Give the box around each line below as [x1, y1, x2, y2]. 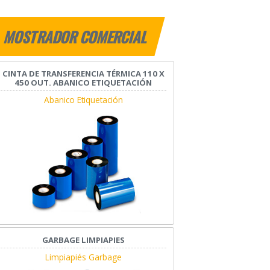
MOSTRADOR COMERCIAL [2, 26, 151, 48]
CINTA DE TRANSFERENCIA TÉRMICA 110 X [2, 68, 165, 80]
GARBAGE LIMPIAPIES [42, 234, 125, 245]
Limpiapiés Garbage [45, 251, 122, 263]
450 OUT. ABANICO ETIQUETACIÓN [14, 77, 152, 89]
